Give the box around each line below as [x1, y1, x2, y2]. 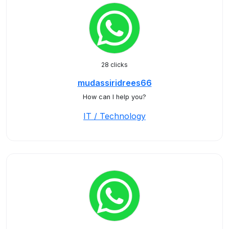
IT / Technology [83, 111, 146, 121]
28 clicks [101, 61, 128, 68]
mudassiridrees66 [77, 78, 152, 88]
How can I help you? [83, 93, 146, 101]
